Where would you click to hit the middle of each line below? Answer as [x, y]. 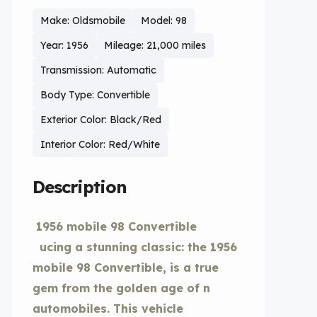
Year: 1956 [64, 45]
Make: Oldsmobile [83, 21]
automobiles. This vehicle [108, 309]
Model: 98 [164, 21]
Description [80, 187]
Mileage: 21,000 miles [155, 45]
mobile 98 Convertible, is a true [126, 267]
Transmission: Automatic [98, 70]
